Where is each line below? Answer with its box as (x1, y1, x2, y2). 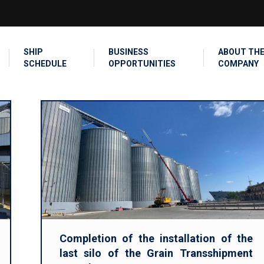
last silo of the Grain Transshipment (59, 247, 253, 259)
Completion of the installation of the (59, 232, 253, 245)
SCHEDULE (23, 59, 67, 68)
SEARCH (206, 8, 235, 16)
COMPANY (218, 59, 259, 68)
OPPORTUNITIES (108, 59, 176, 68)
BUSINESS (108, 47, 148, 57)
